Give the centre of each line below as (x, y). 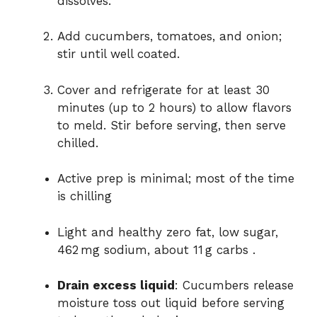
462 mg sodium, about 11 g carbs (153, 249)
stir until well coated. (119, 54)
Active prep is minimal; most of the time (176, 179)
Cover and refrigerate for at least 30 (163, 90)
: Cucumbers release (234, 286)
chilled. (78, 143)
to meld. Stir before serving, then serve (172, 125)
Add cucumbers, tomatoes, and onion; (169, 36)
